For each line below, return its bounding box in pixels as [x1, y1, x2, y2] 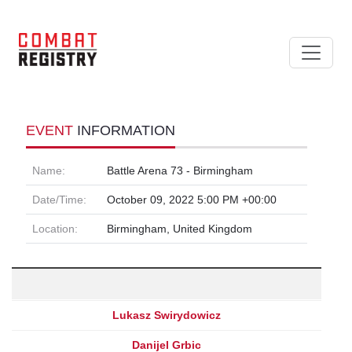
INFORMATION [77, 122, 175, 138]
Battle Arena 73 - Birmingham [107, 163, 253, 177]
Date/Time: [32, 192, 86, 206]
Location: [32, 222, 78, 235]
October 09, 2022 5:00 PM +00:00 [107, 192, 277, 206]
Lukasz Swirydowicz [112, 308, 221, 321]
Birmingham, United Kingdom [107, 222, 252, 235]
